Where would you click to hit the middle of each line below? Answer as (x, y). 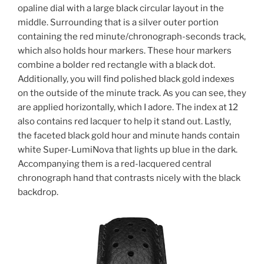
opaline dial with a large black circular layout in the (121, 8)
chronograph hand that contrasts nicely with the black (129, 178)
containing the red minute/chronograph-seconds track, (132, 36)
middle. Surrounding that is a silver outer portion (118, 22)
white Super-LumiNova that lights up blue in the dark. (128, 149)
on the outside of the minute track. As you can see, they (132, 93)
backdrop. (38, 192)
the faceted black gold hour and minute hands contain (129, 135)
